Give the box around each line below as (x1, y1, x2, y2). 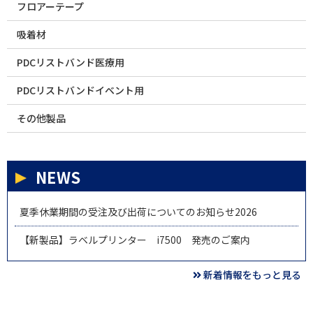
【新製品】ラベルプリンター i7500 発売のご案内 (20, 233, 250, 247)
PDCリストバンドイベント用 (17, 83, 144, 98)
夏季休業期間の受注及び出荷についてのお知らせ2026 (20, 205, 257, 219)
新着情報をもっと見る (203, 268, 301, 282)
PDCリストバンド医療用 (17, 55, 124, 70)
